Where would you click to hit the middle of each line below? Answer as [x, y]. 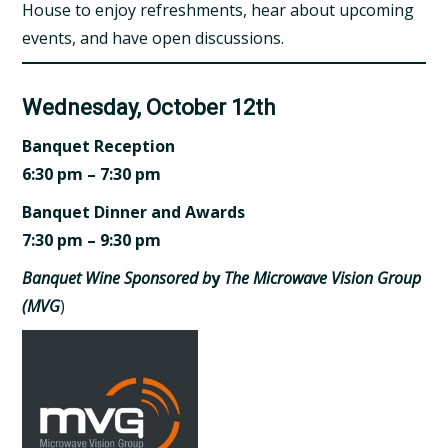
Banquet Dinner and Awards [134, 212]
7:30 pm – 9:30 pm [92, 240]
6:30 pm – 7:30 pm [92, 174]
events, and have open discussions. [153, 38]
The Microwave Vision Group [323, 278]
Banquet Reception [99, 146]
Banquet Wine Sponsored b [117, 278]
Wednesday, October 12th [149, 108]
